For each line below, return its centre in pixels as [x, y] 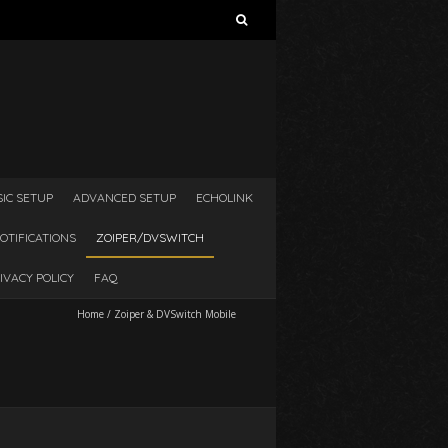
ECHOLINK [224, 197]
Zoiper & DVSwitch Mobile [175, 314]
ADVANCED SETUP [124, 197]
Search [37, 14]
